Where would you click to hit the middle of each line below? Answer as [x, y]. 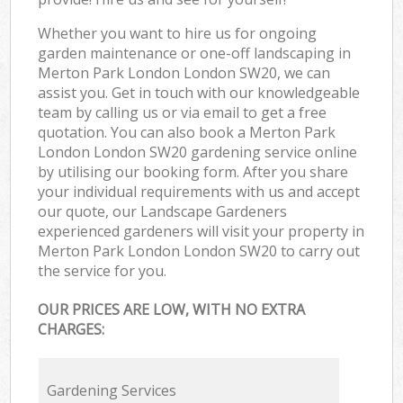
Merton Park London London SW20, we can [184, 72]
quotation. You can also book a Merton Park [187, 132]
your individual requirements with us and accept [199, 191]
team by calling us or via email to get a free [183, 112]
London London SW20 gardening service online [198, 152]
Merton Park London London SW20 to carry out [199, 251]
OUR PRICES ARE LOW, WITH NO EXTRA [172, 310]
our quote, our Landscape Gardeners [163, 211]
